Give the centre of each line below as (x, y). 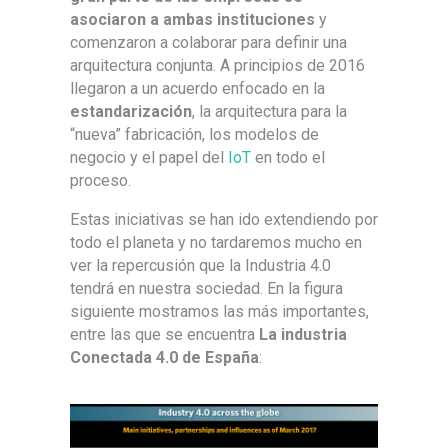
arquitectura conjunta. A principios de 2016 (217, 65)
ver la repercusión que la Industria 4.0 (200, 265)
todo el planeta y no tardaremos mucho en (216, 242)
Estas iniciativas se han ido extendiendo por (224, 219)
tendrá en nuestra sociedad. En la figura (206, 288)
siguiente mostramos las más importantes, (219, 311)
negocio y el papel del (149, 157)
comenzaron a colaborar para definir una (208, 42)
